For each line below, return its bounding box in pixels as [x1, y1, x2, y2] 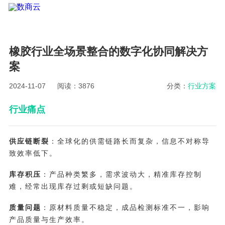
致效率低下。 [9, 149, 57, 157]
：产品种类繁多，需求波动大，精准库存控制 [41, 170, 202, 178]
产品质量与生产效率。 [9, 215, 89, 223]
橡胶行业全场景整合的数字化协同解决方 [9, 45, 208, 58]
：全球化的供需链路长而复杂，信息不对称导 [49, 137, 210, 145]
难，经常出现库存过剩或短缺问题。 [9, 182, 138, 190]
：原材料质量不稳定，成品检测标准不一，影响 [41, 203, 210, 211]
